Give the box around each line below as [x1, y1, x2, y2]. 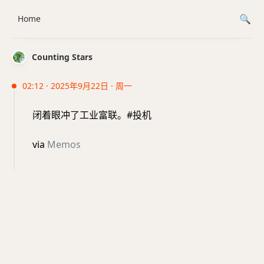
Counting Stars [32, 51, 93, 62]
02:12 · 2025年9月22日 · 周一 [22, 80, 132, 91]
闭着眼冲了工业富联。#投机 [32, 108, 151, 121]
